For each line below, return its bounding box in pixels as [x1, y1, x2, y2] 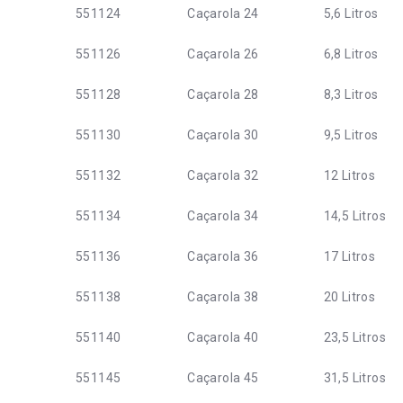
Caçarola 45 [187, 371, 259, 385]
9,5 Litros [323, 128, 379, 142]
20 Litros [323, 290, 376, 304]
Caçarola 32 [187, 168, 259, 183]
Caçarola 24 [187, 6, 259, 21]
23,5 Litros [323, 330, 386, 345]
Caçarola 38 [187, 290, 259, 304]
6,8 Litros [323, 47, 379, 61]
